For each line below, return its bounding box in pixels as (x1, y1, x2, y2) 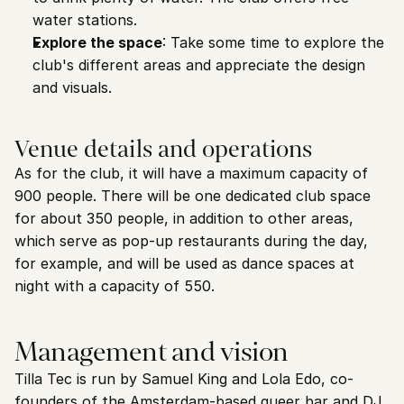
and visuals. (32, 78, 112, 96)
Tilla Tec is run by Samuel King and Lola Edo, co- (14, 370, 353, 388)
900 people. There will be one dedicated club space (14, 187, 371, 205)
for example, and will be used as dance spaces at (14, 254, 354, 272)
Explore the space (32, 33, 162, 51)
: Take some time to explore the (162, 33, 384, 51)
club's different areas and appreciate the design (32, 56, 365, 74)
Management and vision (14, 334, 289, 368)
